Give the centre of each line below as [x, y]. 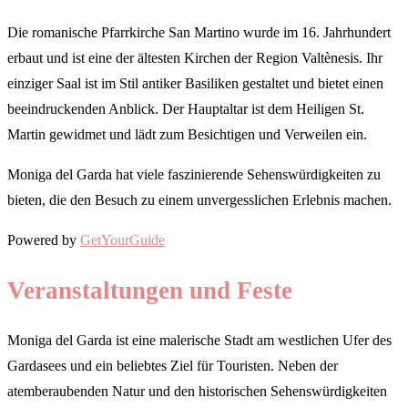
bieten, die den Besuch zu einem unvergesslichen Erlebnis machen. [199, 200]
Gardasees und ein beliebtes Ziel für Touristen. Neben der [173, 366]
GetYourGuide [122, 240]
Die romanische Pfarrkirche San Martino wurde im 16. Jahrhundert [199, 33]
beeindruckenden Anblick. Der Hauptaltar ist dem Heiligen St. [186, 109]
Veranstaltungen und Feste [150, 290]
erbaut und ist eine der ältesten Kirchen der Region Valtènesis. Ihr [195, 58]
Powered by [44, 240]
